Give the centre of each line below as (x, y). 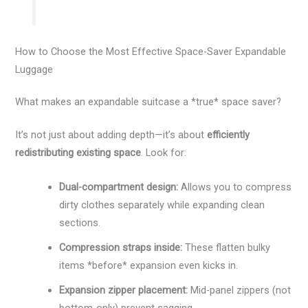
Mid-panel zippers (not (240, 290)
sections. (80, 222)
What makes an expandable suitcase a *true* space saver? (148, 102)
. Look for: (164, 153)
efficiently (229, 135)
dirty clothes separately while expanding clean (162, 205)
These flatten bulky (227, 247)
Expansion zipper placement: (124, 290)
